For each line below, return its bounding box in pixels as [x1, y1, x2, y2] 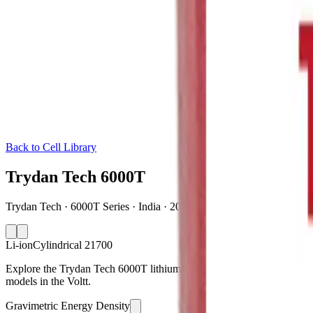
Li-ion [6, 238, 33, 251]
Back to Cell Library [6, 141, 96, 153]
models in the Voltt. [6, 275, 91, 287]
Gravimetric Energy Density [6, 299, 130, 312]
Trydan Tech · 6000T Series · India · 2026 [6, 200, 192, 212]
